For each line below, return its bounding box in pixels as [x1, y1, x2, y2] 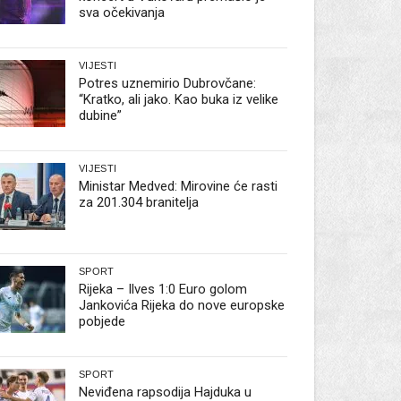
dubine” [79, 107, 123, 124]
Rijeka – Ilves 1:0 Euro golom [79, 281, 248, 298]
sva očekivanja [79, 4, 166, 21]
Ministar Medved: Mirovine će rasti [79, 178, 278, 195]
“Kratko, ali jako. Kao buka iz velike [79, 91, 279, 108]
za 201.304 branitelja [79, 194, 200, 211]
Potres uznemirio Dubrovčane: [79, 75, 257, 92]
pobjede [79, 313, 126, 330]
